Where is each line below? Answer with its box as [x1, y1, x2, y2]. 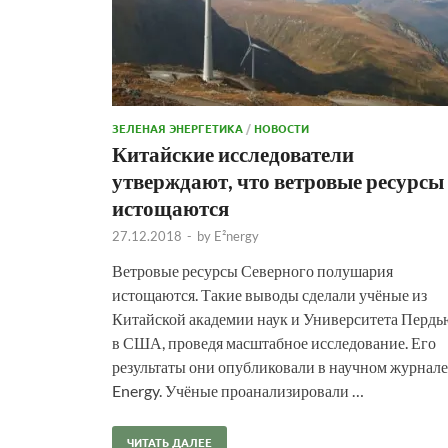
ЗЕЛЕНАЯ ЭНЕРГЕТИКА [112, 119, 243, 136]
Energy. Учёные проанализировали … [112, 380, 364, 400]
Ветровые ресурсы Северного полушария [112, 260, 393, 280]
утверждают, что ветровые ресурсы [112, 167, 444, 193]
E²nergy [214, 227, 259, 244]
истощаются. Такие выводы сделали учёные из [112, 284, 427, 304]
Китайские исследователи [112, 140, 354, 166]
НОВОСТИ [254, 119, 309, 136]
